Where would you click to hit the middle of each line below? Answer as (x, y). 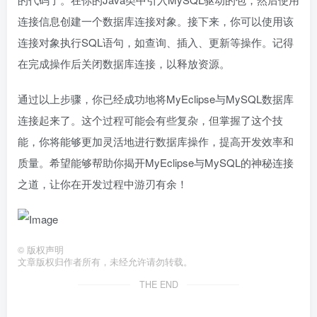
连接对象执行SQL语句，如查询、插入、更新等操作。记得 (156, 42)
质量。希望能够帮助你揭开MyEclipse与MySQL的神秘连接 (156, 162)
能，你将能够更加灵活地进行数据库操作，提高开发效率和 (156, 141)
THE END (158, 284)
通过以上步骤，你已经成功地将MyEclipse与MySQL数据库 (156, 99)
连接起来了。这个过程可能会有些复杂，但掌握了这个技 (150, 120)
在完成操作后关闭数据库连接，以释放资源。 (124, 63)
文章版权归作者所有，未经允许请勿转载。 (105, 262)
